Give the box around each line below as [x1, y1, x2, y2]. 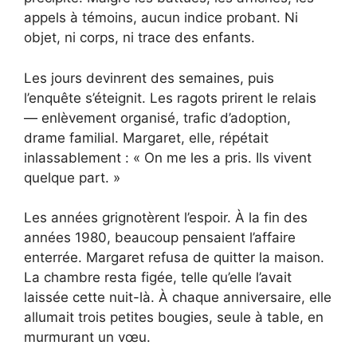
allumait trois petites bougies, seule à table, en [24, 309, 324, 326]
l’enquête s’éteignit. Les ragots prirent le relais [24, 89, 316, 106]
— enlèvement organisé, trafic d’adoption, [24, 109, 291, 126]
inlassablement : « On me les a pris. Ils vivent [24, 149, 312, 166]
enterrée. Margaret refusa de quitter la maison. [24, 249, 324, 266]
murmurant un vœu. [24, 329, 151, 346]
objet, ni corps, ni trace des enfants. [24, 29, 255, 46]
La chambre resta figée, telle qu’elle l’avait [24, 269, 292, 286]
